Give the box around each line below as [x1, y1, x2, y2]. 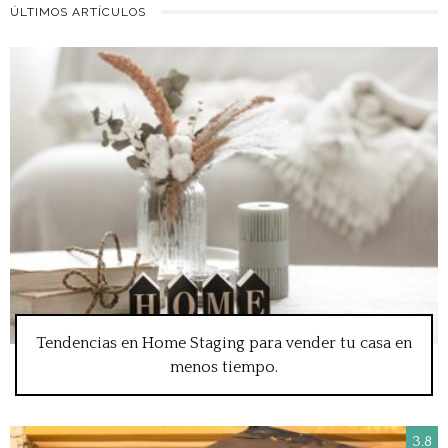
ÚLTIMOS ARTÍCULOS [10, 4, 146, 19]
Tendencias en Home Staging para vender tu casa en [36, 334, 412, 353]
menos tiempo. [170, 358, 278, 377]
